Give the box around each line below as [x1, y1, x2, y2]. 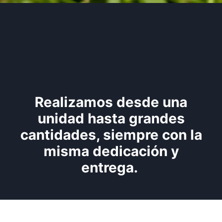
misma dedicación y [43, 142, 179, 160]
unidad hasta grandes [37, 110, 185, 127]
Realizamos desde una [35, 93, 187, 111]
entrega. [81, 159, 141, 176]
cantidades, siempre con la [20, 126, 202, 143]
